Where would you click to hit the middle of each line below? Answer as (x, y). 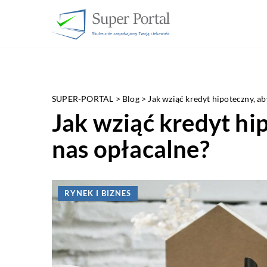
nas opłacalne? (131, 149)
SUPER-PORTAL (83, 99)
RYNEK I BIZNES (98, 193)
